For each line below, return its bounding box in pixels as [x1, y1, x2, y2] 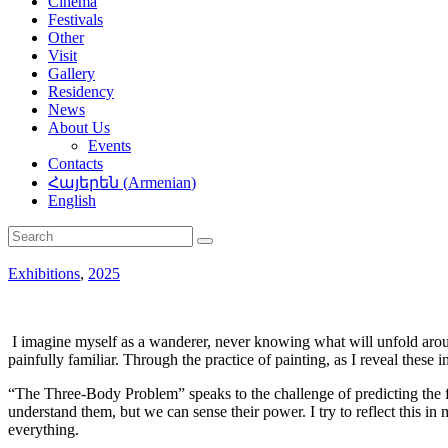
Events [88, 137, 131, 155]
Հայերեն [48, 174, 119, 192]
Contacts [48, 155, 103, 173]
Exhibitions [8, 265, 80, 283]
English [48, 192, 96, 210]
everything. [8, 421, 79, 439]
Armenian [128, 174, 191, 192]
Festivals [48, 11, 103, 29]
